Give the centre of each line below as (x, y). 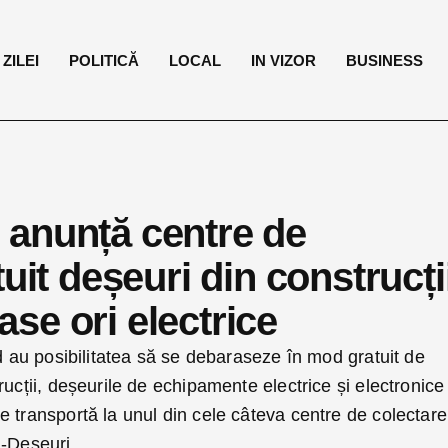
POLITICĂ (104, 60)
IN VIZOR (284, 60)
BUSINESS (385, 60)
